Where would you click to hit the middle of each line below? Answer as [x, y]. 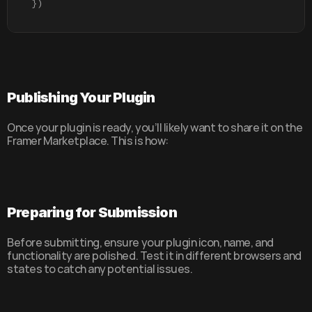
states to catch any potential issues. [100, 269]
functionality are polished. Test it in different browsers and [154, 256]
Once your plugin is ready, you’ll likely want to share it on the [155, 127]
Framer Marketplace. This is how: [88, 141]
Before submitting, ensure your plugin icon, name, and [140, 242]
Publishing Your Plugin [81, 97]
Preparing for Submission [92, 212]
